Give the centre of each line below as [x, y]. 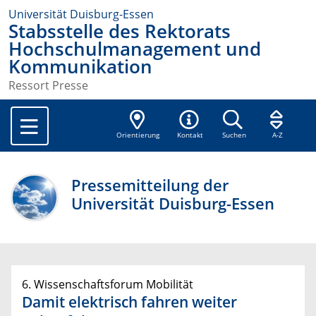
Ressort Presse [48, 86]
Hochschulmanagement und [135, 49]
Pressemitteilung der [150, 186]
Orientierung [138, 135]
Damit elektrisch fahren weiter [129, 302]
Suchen [234, 135]
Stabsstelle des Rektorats [120, 31]
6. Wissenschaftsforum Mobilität [108, 285]
